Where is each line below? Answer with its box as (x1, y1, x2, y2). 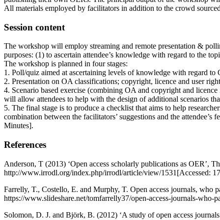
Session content (4, 22, 65, 32)
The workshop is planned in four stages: (4, 59, 128, 68)
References (4, 139, 46, 150)
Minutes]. (4, 121, 33, 130)
